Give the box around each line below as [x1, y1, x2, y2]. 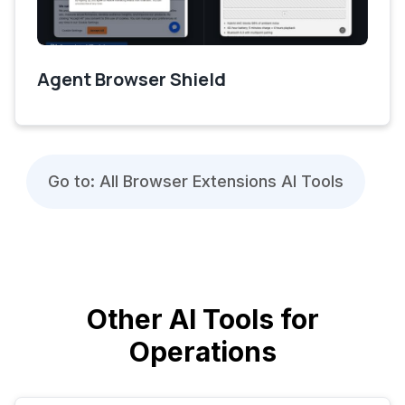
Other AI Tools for [86, 302, 319, 335]
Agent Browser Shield [37, 66, 226, 91]
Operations [128, 334, 277, 368]
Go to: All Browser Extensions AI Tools [47, 171, 344, 191]
